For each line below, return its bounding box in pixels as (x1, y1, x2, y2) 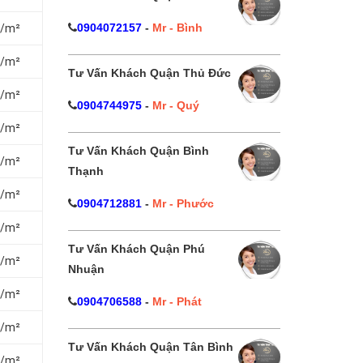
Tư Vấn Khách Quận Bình (67, 144, 209, 157)
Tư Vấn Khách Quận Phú (67, 242, 205, 255)
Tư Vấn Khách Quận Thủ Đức (67, 66, 231, 79)
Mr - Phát (152, 295, 202, 308)
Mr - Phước (152, 197, 214, 210)
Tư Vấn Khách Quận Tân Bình (67, 340, 233, 353)
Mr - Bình (152, 21, 203, 34)
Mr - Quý (152, 99, 199, 112)
